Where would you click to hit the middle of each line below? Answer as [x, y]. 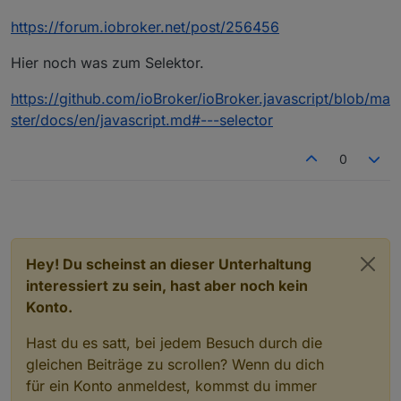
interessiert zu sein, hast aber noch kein [167, 285]
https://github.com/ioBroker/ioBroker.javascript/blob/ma [200, 98]
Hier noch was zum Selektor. [107, 62]
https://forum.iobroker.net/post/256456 [145, 26]
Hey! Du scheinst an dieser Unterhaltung [169, 264]
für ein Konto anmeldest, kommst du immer [171, 385]
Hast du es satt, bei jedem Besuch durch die [174, 342]
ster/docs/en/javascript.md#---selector [142, 119]
